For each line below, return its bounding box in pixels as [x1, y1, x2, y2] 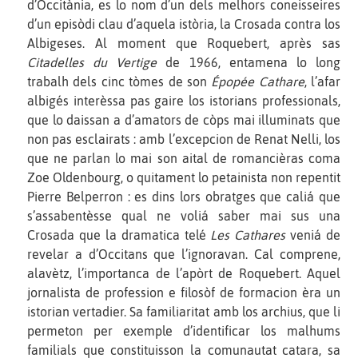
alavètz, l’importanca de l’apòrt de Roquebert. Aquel [27, 265, 340, 280]
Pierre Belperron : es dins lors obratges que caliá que [27, 189, 340, 204]
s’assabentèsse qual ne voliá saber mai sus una [27, 208, 340, 223]
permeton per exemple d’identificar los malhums [27, 323, 340, 338]
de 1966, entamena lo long [157, 54, 341, 70]
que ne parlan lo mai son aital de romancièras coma [27, 150, 340, 165]
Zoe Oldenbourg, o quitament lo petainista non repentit [27, 169, 340, 185]
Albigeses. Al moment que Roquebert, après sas [27, 35, 340, 50]
